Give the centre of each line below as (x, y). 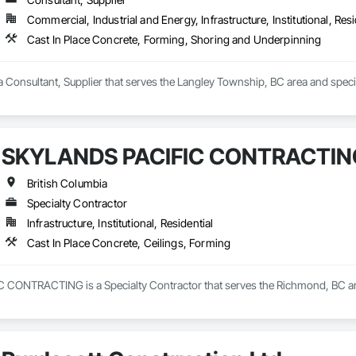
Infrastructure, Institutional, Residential (120, 223)
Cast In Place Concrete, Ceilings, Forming (129, 243)
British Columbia (67, 184)
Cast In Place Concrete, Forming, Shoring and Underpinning (174, 40)
